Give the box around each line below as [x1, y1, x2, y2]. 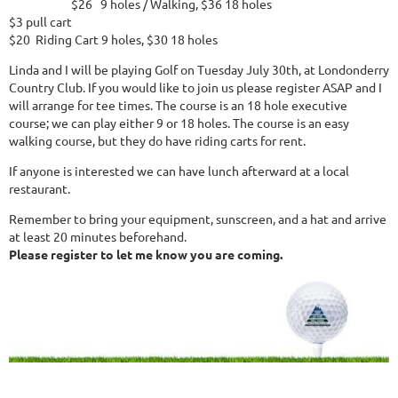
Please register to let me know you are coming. [9, 246, 283, 263]
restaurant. [9, 180, 70, 197]
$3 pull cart [9, 13, 72, 30]
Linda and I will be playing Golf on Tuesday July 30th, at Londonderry [9, 61, 389, 78]
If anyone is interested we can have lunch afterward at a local [9, 163, 349, 179]
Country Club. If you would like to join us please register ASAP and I [9, 79, 382, 96]
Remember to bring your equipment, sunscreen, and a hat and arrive [9, 211, 386, 227]
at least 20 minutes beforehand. [9, 228, 195, 245]
